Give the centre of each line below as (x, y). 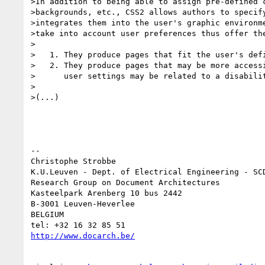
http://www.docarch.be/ (83, 235)
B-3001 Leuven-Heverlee (83, 203)
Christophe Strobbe (73, 161)
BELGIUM (47, 214)
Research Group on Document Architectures (125, 182)
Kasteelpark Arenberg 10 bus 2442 (106, 193)
